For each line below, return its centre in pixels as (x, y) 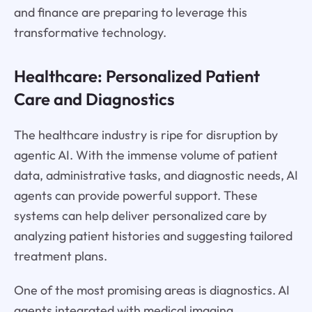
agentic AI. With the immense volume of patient (146, 155)
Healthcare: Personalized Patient (136, 76)
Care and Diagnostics (94, 99)
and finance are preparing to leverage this (130, 13)
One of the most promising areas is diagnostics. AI (151, 290)
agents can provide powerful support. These (135, 195)
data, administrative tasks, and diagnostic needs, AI (156, 175)
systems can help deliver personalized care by (140, 215)
